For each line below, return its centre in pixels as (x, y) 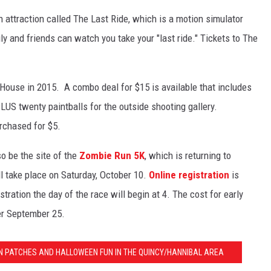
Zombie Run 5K (112, 156)
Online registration (189, 175)
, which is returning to (188, 156)
